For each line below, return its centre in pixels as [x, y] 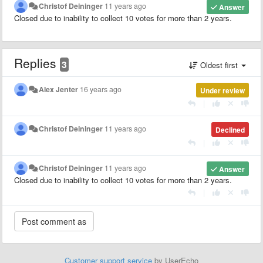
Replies [37, 63]
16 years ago [101, 89]
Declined [230, 129]
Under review [222, 90]
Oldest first [219, 65]
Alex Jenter [59, 89]
